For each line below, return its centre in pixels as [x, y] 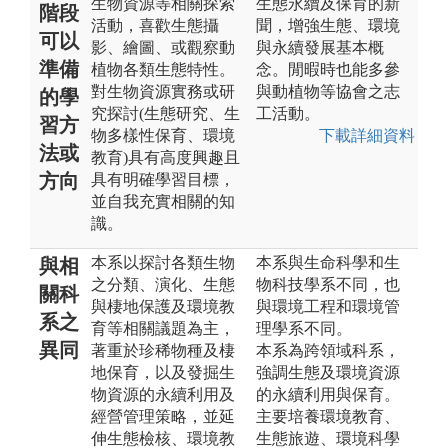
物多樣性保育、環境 [163, 135]
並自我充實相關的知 [163, 201]
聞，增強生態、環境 [328, 25]
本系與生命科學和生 [328, 262]
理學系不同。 [304, 328]
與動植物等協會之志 [328, 91]
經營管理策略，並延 [163, 416]
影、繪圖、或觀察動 [163, 47]
